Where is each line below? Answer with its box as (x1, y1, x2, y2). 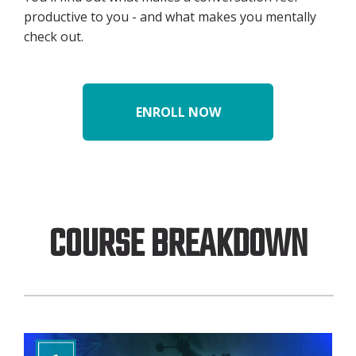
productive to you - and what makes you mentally (24, 8, 316, 26)
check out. (24, 28, 83, 46)
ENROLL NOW (135, 103, 221, 122)
